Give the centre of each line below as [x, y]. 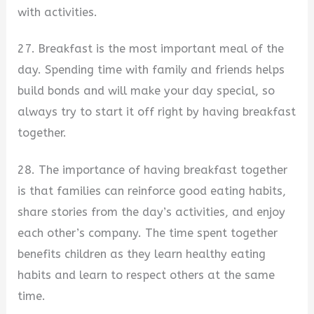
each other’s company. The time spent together [148, 233]
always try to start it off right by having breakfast [157, 112]
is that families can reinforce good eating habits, [152, 191]
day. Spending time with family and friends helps [151, 70]
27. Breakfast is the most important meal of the [151, 49]
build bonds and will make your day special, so [146, 91]
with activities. [58, 12]
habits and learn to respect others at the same [146, 275]
